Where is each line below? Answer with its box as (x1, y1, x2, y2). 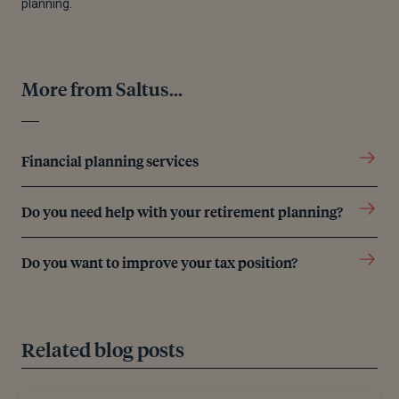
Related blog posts (21, 336, 184, 362)
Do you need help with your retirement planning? (21, 200, 343, 222)
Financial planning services (21, 150, 199, 171)
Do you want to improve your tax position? (21, 251, 297, 273)
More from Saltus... (21, 75, 183, 101)
